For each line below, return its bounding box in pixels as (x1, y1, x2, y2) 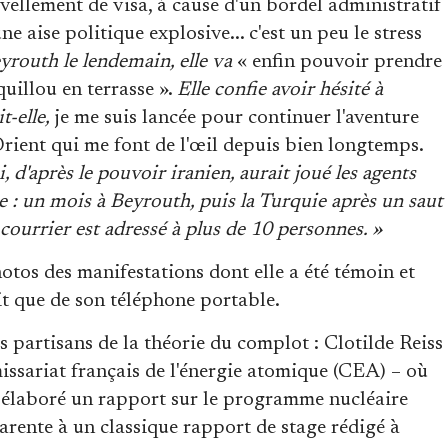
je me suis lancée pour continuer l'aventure (50, 107, 419, 128)
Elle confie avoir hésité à (177, 79, 383, 100)
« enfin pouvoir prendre (232, 51, 442, 72)
